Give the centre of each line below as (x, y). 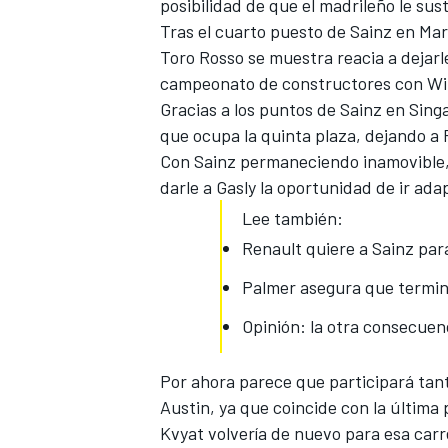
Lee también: (292, 218)
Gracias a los (209, 109)
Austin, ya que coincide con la (275, 407)
